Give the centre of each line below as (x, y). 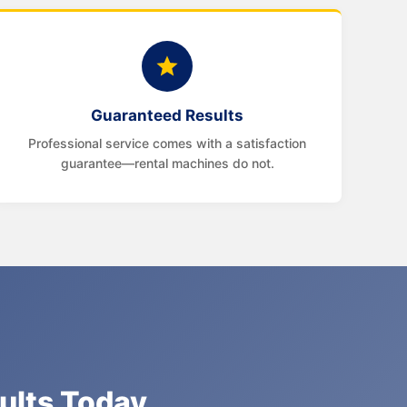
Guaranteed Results (167, 115)
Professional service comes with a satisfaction (167, 143)
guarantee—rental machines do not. (167, 163)
